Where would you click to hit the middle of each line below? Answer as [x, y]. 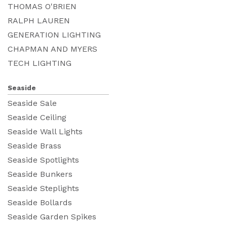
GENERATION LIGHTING [54, 34]
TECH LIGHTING [40, 63]
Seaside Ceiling [37, 117]
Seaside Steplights [43, 188]
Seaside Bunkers [40, 174]
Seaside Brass [34, 145]
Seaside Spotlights [43, 160]
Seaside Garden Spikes [52, 216]
